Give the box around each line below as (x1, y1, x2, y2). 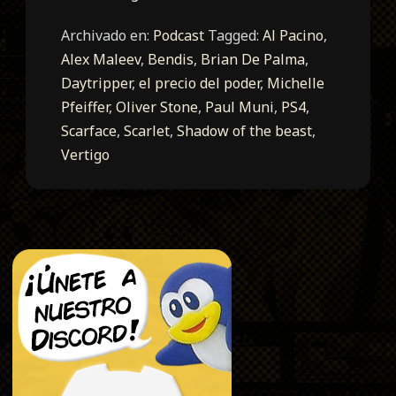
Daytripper (61, 72, 133, 93)
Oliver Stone (116, 96, 199, 117)
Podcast (153, 25, 205, 45)
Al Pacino (263, 25, 324, 45)
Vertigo (61, 144, 110, 164)
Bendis (148, 49, 194, 69)
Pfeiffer (61, 96, 110, 117)
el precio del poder (139, 72, 261, 93)
